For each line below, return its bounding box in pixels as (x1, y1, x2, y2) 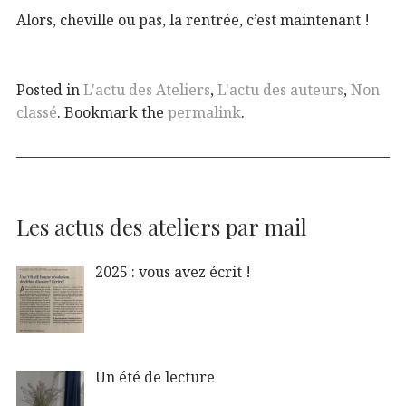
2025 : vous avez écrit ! (95, 262, 251, 283)
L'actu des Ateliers (83, 80, 210, 101)
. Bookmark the (57, 102, 168, 123)
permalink (168, 102, 241, 123)
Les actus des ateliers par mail (16, 212, 307, 242)
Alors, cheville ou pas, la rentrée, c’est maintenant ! (16, 9, 370, 30)
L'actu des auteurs (217, 80, 343, 101)
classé (16, 102, 57, 123)
